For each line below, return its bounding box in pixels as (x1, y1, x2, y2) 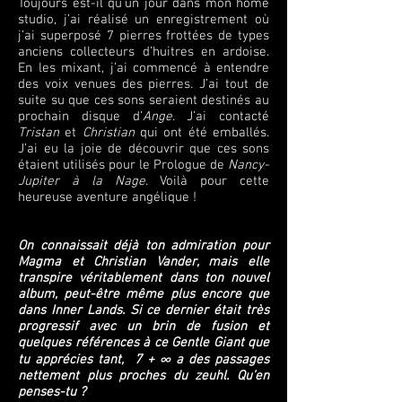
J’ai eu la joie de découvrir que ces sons (18, 141, 269, 157)
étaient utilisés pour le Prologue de (18, 157, 228, 173)
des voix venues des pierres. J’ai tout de (18, 76, 269, 92)
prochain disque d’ (18, 109, 143, 125)
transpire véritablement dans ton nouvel (18, 270, 269, 286)
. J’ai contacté (171, 109, 269, 125)
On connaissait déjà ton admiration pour (18, 238, 269, 254)
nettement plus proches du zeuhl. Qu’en (18, 368, 269, 384)
